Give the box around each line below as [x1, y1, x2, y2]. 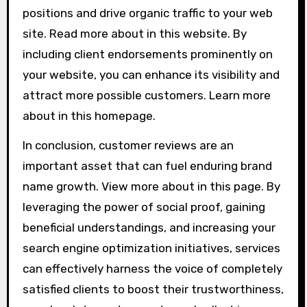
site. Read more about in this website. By [22, 27, 247, 40]
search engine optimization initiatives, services [22, 241, 280, 255]
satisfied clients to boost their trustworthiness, [22, 282, 284, 296]
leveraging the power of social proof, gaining [22, 200, 265, 214]
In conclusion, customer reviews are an [22, 138, 234, 152]
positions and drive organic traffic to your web [22, 6, 273, 20]
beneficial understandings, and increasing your [22, 221, 275, 234]
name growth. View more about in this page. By [22, 180, 280, 193]
